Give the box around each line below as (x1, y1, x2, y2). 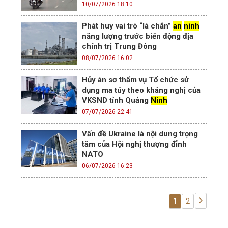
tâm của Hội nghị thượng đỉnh (82, 139, 187, 149)
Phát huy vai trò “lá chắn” (82, 21, 173, 31)
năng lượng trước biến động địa (82, 32, 193, 41)
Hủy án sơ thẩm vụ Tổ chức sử (82, 75, 189, 85)
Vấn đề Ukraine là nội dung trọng (82, 129, 198, 139)
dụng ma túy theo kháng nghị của (82, 85, 201, 95)
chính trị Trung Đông (82, 42, 157, 51)
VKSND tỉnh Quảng (82, 96, 151, 105)
